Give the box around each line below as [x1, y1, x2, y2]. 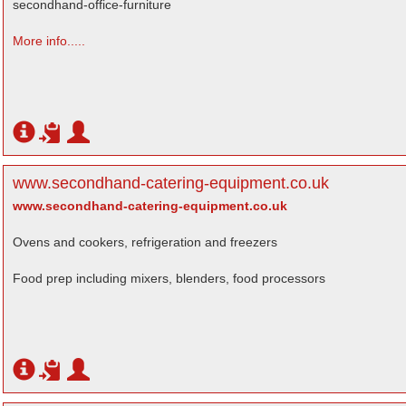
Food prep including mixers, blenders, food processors [13, 271, 325, 285]
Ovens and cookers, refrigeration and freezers [13, 235, 277, 249]
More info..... [13, 34, 85, 48]
